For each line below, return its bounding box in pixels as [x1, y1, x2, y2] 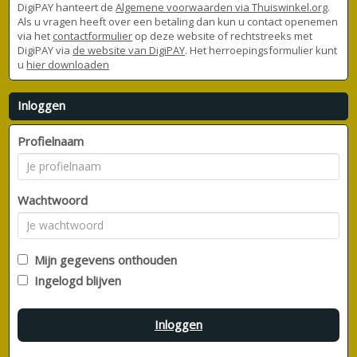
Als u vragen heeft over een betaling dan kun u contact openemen [18, 14, 339, 29]
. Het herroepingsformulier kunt [185, 42, 338, 57]
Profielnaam [18, 132, 84, 149]
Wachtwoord [18, 191, 88, 208]
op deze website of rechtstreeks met [132, 28, 313, 43]
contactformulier [53, 28, 133, 43]
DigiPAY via [18, 42, 73, 57]
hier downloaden [26, 57, 110, 72]
